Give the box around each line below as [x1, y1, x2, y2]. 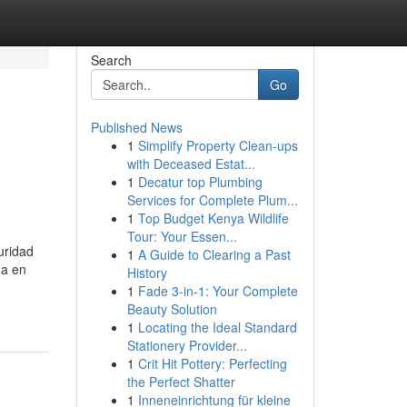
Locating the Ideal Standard [137, 318, 297, 336]
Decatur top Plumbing [137, 173, 263, 191]
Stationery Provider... [126, 336, 247, 354]
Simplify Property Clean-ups [137, 136, 298, 154]
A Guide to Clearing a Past [137, 245, 291, 263]
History [126, 263, 167, 282]
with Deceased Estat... [126, 154, 255, 173]
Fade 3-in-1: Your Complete [137, 282, 298, 300]
